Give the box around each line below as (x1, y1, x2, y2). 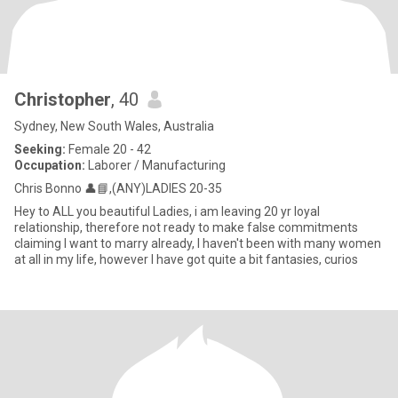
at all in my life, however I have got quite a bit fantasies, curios (14, 252, 358, 267)
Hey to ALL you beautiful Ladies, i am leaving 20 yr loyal (14, 204, 320, 219)
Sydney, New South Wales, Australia (14, 119, 214, 133)
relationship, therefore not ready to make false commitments (14, 220, 358, 235)
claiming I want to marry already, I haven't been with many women (14, 236, 381, 251)
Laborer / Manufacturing (85, 158, 226, 172)
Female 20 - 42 (66, 142, 151, 156)
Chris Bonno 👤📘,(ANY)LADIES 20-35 (14, 181, 222, 195)
